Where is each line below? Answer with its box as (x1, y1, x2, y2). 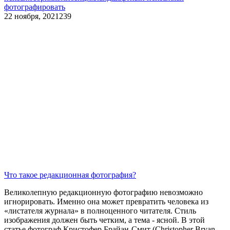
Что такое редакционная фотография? (4, 170, 136, 179)
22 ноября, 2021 (4, 12, 59, 21)
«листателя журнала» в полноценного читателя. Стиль (4, 206, 196, 215)
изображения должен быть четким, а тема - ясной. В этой (4, 215, 205, 224)
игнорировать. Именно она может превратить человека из (4, 197, 208, 206)
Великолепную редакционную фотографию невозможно (4, 187, 203, 197)
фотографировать (4, 3, 65, 12)
